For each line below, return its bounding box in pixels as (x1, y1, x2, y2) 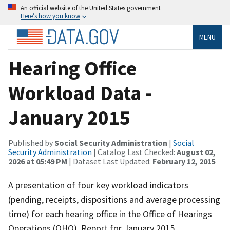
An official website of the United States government (21, 4, 161, 12)
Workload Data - (8, 80, 152, 106)
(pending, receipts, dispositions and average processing (8, 193, 220, 205)
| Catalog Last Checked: (92, 146, 177, 157)
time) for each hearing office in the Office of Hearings (8, 207, 212, 220)
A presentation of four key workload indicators (8, 179, 188, 191)
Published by (8, 137, 54, 148)
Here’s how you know (21, 12, 80, 20)
